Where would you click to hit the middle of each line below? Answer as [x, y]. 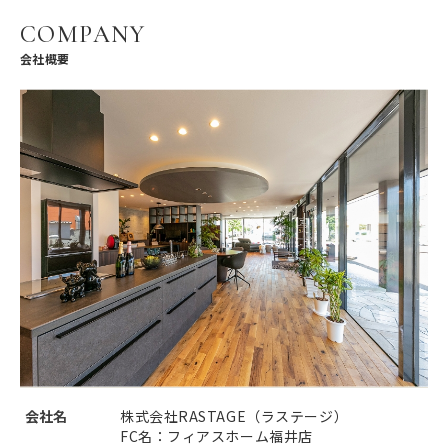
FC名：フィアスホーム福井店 [216, 435]
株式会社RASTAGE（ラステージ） [234, 415]
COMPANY [83, 34]
